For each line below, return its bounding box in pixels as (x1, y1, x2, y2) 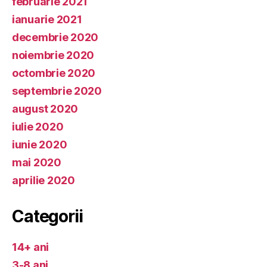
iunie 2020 (12, 138, 67, 151)
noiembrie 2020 (12, 48, 95, 61)
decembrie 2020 (12, 30, 99, 44)
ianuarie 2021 (12, 13, 82, 26)
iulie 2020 (12, 120, 64, 133)
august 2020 (12, 102, 79, 115)
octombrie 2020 (12, 66, 96, 79)
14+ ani (12, 240, 49, 253)
